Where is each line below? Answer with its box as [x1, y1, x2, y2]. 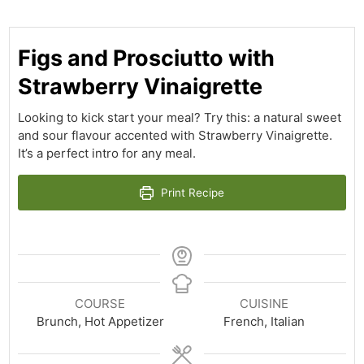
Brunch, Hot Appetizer [36, 314, 164, 330]
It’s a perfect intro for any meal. [18, 145, 197, 162]
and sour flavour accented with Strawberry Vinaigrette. [18, 128, 333, 144]
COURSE [75, 296, 126, 312]
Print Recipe [158, 186, 225, 200]
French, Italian [223, 314, 305, 330]
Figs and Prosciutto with [18, 45, 275, 72]
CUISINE [239, 296, 288, 312]
